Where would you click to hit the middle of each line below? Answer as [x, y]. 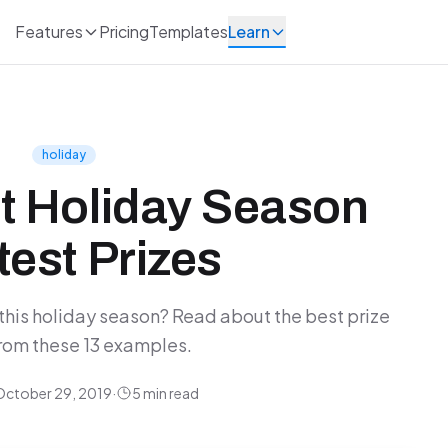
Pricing [123, 31]
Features [48, 31]
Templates [188, 31]
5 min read [165, 393]
